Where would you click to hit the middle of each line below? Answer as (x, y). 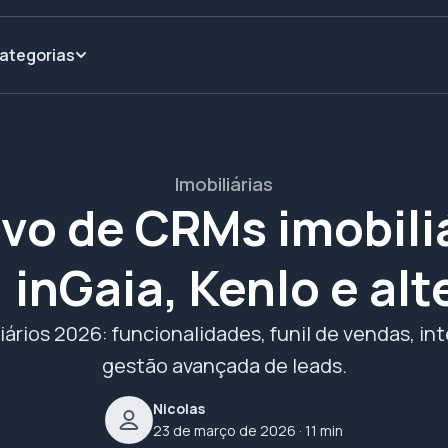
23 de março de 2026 (224, 430)
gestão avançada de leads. (224, 365)
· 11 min (319, 430)
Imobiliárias (224, 184)
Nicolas (179, 408)
